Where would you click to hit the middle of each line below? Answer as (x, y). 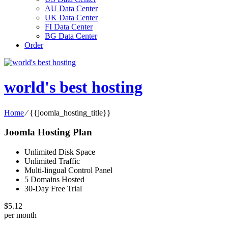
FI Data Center (69, 27)
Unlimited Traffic (52, 161)
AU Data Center (71, 8)
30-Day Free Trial (53, 189)
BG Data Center (71, 36)
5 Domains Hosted (54, 180)
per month (20, 215)
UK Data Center (71, 18)
